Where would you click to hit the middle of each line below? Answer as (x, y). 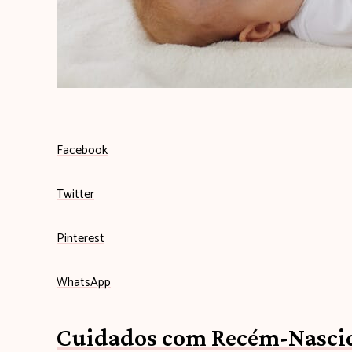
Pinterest (81, 239)
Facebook (82, 151)
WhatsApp (84, 283)
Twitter (75, 195)
